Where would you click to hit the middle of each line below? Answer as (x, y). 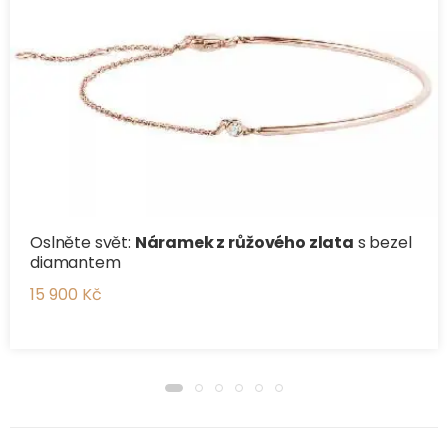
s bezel (382, 243)
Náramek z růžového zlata (244, 243)
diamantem (75, 263)
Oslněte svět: (82, 243)
